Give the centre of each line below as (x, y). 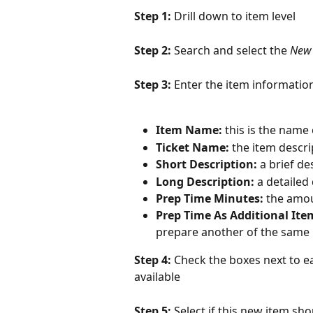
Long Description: (205, 181)
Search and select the (232, 51)
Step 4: (154, 260)
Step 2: (154, 51)
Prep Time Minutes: (210, 198)
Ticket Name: (192, 147)
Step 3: (154, 85)
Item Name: (189, 130)
